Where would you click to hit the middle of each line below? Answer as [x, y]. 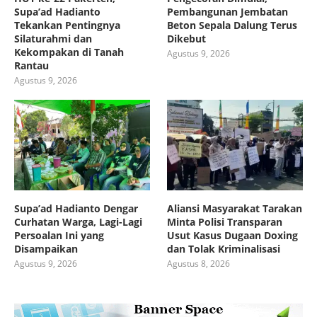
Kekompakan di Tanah [69, 52]
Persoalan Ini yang [59, 235]
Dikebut [187, 39]
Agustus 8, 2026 [199, 263]
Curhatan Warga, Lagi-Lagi [78, 221]
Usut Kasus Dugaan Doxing [233, 235]
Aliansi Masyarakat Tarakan [235, 208]
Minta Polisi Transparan [225, 221]
